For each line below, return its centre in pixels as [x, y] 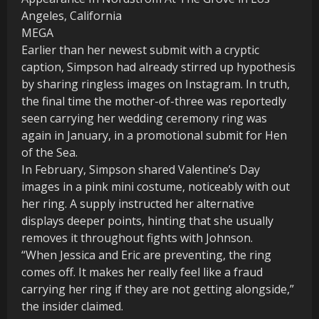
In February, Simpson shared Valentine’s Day [141, 170]
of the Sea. [49, 153]
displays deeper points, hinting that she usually [147, 221]
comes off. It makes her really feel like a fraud [142, 272]
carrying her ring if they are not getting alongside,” [158, 289]
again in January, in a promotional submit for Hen [154, 136]
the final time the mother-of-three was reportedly [154, 101]
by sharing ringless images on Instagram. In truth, [156, 84]
